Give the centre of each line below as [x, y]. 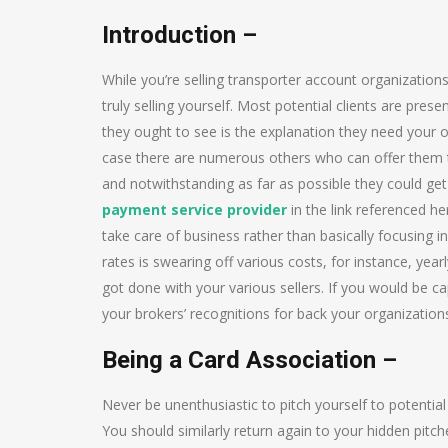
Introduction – [179, 34]
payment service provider [194, 209]
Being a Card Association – [249, 359]
